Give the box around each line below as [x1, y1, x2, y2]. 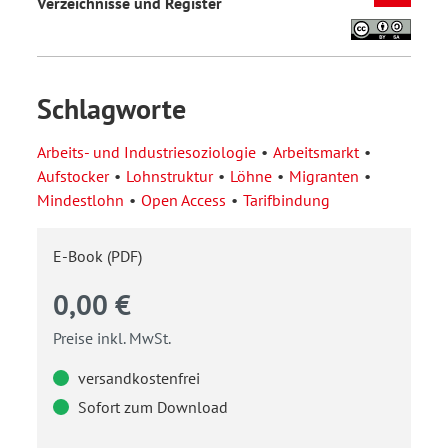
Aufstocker [37, 165, 109, 186]
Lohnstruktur [126, 165, 213, 186]
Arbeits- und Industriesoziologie [37, 141, 256, 162]
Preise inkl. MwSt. [53, 327, 171, 348]
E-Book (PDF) [53, 245, 142, 266]
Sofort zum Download [74, 396, 228, 417]
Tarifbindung [243, 189, 330, 210]
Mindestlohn [37, 189, 124, 210]
